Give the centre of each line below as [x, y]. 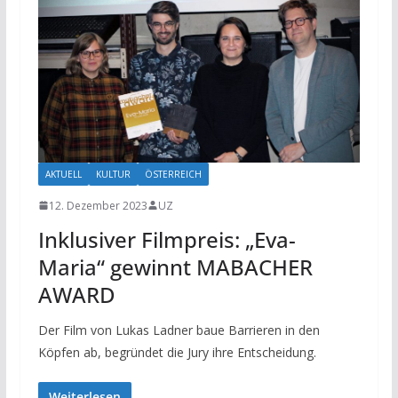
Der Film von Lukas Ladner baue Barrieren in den [179, 330]
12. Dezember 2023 [98, 205]
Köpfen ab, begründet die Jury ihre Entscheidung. [177, 352]
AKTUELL [63, 174]
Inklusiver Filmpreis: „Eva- [167, 239]
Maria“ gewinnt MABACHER [175, 267]
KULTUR [113, 174]
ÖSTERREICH [173, 174]
